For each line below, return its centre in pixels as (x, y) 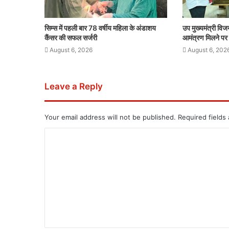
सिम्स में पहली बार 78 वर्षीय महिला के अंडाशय (100, 28)
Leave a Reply (74, 87)
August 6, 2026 (71, 50)
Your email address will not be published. (110, 117)
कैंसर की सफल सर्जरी (71, 38)
